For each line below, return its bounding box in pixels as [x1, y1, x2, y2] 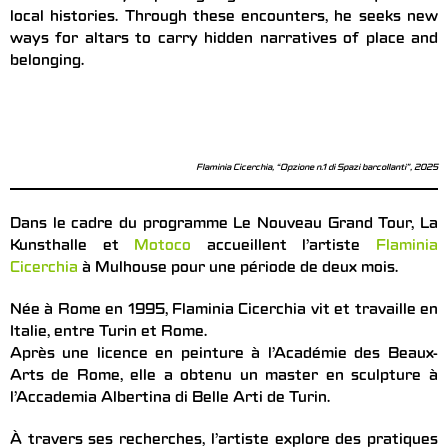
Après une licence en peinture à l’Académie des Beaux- [10, 347, 438, 364]
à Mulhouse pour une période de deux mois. [78, 261, 398, 278]
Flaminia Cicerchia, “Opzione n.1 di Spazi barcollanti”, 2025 [196, 164, 438, 174]
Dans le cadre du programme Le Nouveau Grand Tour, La [10, 217, 438, 234]
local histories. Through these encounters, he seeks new [10, 10, 438, 27]
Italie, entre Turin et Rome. [10, 325, 207, 342]
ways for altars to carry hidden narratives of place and [10, 32, 438, 49]
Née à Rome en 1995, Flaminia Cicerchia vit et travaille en [10, 303, 438, 320]
